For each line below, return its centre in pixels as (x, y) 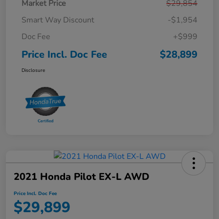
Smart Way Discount (58, 20)
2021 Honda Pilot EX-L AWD (81, 176)
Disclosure (33, 70)
